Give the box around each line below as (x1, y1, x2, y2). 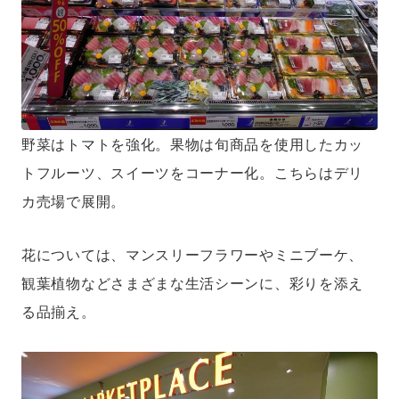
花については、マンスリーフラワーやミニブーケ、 (21, 247, 364, 263)
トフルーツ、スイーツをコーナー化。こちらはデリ (21, 165, 364, 181)
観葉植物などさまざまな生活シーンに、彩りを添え (21, 275, 364, 291)
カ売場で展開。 (21, 193, 126, 209)
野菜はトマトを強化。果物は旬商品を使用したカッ (21, 136, 364, 152)
